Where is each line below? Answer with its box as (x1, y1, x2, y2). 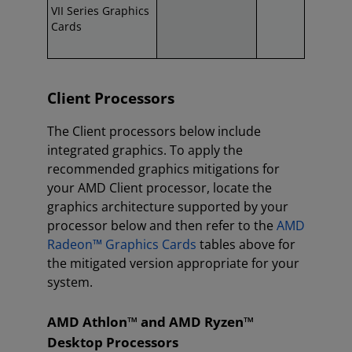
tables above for (196, 236, 295, 253)
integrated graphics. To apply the (47, 141, 243, 159)
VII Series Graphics (51, 3, 149, 18)
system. (47, 273, 93, 291)
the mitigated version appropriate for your (47, 255, 299, 272)
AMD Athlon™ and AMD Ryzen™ (47, 313, 254, 331)
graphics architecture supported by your (47, 198, 288, 215)
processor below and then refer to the (47, 217, 277, 234)
